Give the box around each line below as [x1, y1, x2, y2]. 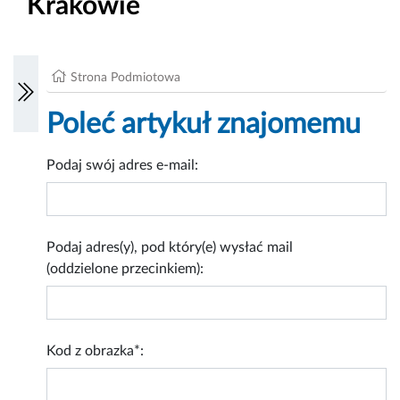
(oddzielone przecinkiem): [46, 262, 204, 277]
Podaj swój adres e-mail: [46, 158, 199, 173]
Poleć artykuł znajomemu [46, 110, 362, 139]
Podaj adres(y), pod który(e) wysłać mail [46, 240, 297, 255]
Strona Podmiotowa [71, 71, 181, 85]
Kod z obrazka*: [46, 344, 145, 359]
